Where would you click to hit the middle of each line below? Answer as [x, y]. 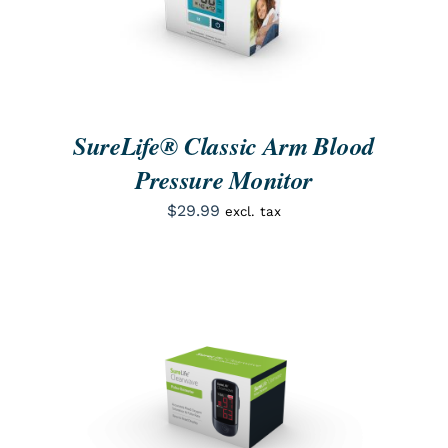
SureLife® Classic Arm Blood [224, 145]
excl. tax [252, 211]
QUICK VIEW [287, 399]
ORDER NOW [162, 399]
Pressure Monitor [224, 179]
